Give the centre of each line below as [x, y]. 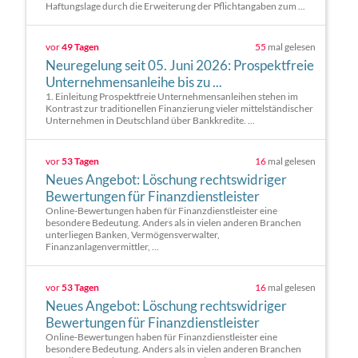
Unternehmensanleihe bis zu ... [134, 82]
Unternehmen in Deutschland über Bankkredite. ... [150, 121]
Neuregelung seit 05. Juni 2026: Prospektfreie [180, 66]
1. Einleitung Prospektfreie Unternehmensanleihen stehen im [172, 97]
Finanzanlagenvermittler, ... [102, 247]
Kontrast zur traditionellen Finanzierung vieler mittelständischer [179, 109]
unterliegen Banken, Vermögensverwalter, [133, 235]
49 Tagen [80, 47]
